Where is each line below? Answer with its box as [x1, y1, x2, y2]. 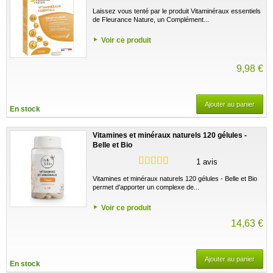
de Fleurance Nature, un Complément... [93, 15, 209, 23]
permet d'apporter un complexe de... [93, 183, 199, 191]
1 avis [196, 157, 218, 166]
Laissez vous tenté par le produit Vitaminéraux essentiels [93, 7, 261, 15]
